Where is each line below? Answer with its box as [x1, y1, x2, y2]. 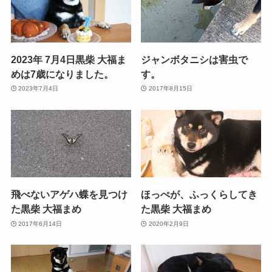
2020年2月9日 [148, 220, 189, 227]
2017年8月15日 [148, 85, 192, 92]
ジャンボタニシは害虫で [141, 53, 248, 65]
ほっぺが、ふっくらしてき [141, 189, 258, 200]
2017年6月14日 [18, 220, 63, 227]
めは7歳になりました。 [10, 68, 114, 80]
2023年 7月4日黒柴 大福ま [10, 53, 126, 65]
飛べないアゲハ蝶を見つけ [10, 189, 127, 200]
